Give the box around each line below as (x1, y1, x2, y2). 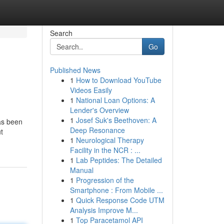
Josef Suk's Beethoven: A (75, 115, 156, 125)
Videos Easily (69, 85, 112, 95)
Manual (69, 165, 93, 175)
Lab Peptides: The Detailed (75, 155, 162, 165)
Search (49, 28, 72, 38)
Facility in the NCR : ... (69, 145, 140, 155)
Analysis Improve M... (69, 205, 138, 215)
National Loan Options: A (75, 95, 155, 105)
